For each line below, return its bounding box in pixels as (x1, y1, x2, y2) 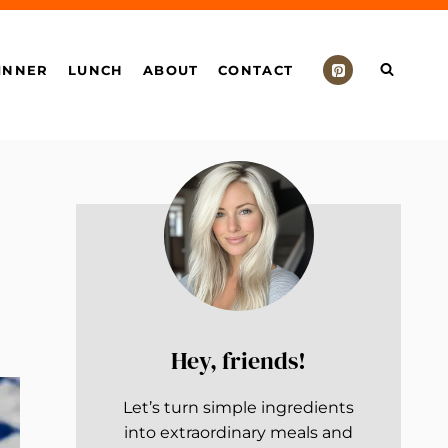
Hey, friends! (171, 344, 306, 377)
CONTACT (218, 61, 294, 78)
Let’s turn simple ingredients (123, 398, 354, 417)
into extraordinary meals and (124, 423, 353, 442)
